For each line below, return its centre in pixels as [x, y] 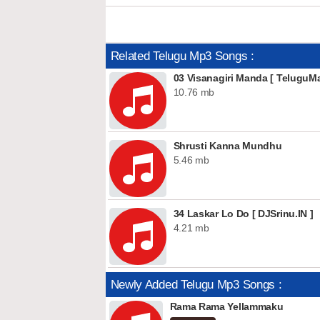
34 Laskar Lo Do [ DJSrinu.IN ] [243, 214]
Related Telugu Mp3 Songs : [182, 56]
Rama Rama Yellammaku [226, 306]
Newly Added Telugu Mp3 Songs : [196, 285]
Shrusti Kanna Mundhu [227, 146]
